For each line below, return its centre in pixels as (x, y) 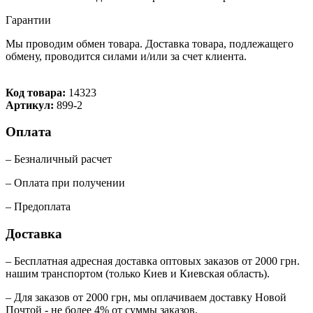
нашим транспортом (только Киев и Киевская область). (138, 273)
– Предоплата (38, 207)
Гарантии (28, 20)
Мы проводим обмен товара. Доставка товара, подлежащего (150, 43)
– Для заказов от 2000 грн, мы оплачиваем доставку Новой (146, 297)
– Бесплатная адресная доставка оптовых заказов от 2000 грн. (153, 261)
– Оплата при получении (65, 183)
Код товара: (37, 92)
